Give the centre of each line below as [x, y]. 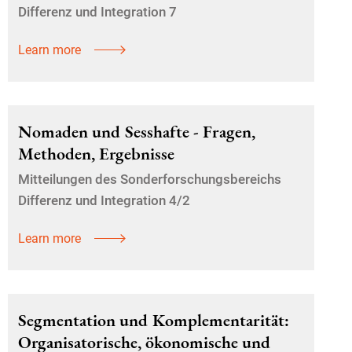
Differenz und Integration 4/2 [104, 200]
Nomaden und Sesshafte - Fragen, [137, 132]
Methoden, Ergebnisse [96, 154]
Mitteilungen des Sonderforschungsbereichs [150, 179]
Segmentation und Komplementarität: [154, 320]
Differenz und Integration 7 [97, 12]
